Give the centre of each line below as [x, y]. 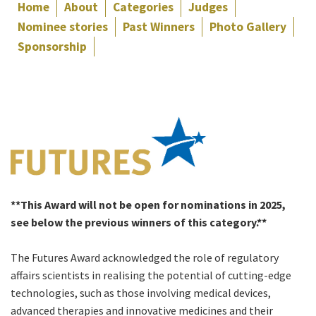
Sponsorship [52, 46]
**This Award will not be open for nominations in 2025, [148, 205]
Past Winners [159, 26]
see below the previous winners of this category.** [139, 223]
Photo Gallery [248, 26]
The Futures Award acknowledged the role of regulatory [145, 258]
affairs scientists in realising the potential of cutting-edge [151, 275]
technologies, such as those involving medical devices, [141, 293]
